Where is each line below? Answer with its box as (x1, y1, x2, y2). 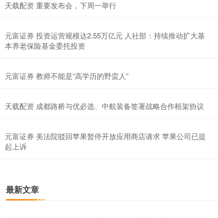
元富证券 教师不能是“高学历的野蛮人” (5, 70, 128, 81)
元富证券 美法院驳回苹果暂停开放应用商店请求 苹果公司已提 (5, 130, 206, 141)
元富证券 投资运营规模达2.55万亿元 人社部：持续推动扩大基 (5, 30, 205, 40)
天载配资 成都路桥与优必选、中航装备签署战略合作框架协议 (5, 100, 204, 111)
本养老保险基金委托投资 (5, 40, 85, 51)
